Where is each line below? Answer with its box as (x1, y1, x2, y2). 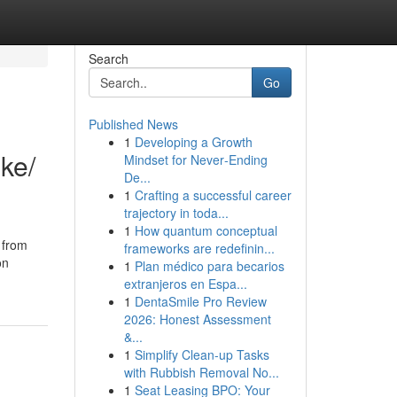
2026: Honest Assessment (123, 310, 271, 328)
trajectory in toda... (123, 204, 229, 222)
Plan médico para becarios (134, 257, 284, 275)
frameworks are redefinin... (123, 239, 275, 257)
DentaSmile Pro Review (134, 292, 267, 310)
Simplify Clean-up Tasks (134, 346, 269, 363)
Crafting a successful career (134, 186, 292, 204)
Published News (88, 115, 178, 133)
